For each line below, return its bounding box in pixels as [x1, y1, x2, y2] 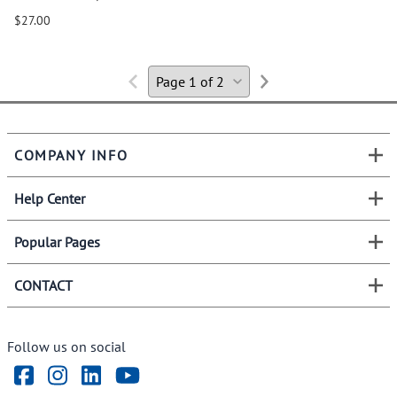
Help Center [14, 189, 85, 207]
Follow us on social [7, 337, 126, 355]
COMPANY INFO [14, 145, 128, 164]
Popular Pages [14, 232, 100, 251]
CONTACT [14, 276, 73, 294]
